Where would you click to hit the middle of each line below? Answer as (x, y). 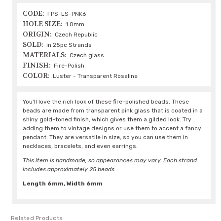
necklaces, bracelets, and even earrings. (80, 146)
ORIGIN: (37, 34)
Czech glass (87, 55)
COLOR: (37, 76)
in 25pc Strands (69, 45)
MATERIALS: (45, 55)
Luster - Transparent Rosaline (95, 76)
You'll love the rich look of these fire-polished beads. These (106, 102)
